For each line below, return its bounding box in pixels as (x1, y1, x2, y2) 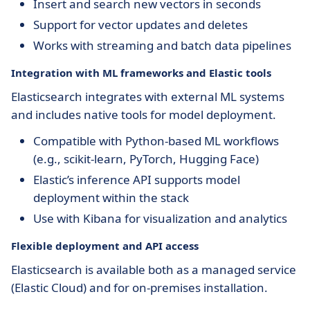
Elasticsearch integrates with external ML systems (11, 89, 284, 104)
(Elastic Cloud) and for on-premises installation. (11, 280, 268, 295)
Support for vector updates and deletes (33, 17, 248, 33)
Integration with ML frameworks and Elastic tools (11, 66, 271, 80)
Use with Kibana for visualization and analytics (33, 210, 287, 226)
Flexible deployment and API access (11, 239, 199, 253)
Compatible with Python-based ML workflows (33, 133, 279, 149)
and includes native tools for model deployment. (11, 107, 276, 122)
